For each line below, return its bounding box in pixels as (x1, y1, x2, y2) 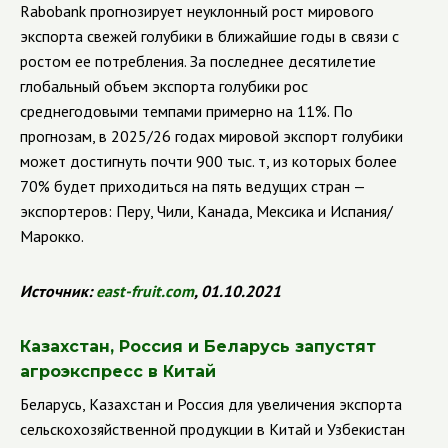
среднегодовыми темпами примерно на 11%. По (20, 101, 353, 121)
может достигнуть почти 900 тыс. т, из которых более (20, 151, 397, 171)
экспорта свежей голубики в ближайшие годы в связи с (20, 26, 399, 46)
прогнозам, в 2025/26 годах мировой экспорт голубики (20, 126, 403, 146)
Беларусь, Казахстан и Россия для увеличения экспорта (20, 394, 402, 414)
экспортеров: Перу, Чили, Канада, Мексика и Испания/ (20, 201, 393, 221)
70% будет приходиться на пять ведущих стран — (20, 176, 365, 196)
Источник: (20, 281, 96, 301)
